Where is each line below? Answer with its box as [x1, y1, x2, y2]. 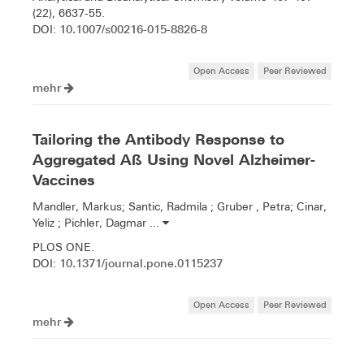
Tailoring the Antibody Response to [32, 131, 284, 149]
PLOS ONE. [32, 240, 94, 254]
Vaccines [32, 171, 95, 189]
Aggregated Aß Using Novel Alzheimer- [32, 151, 315, 169]
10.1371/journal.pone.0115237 [59, 256, 223, 271]
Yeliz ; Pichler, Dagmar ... [32, 216, 162, 230]
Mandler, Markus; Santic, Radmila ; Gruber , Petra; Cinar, [32, 200, 327, 214]
